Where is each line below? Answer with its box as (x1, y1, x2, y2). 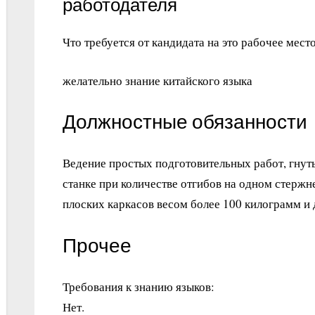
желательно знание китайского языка (63, 72, 252, 89)
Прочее (63, 234, 131, 257)
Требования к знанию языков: (63, 278, 214, 295)
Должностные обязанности (63, 111, 307, 134)
